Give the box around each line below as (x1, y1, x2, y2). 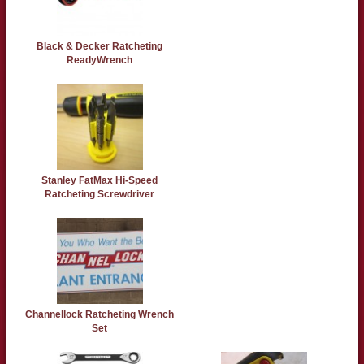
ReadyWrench (67, 54, 133, 66)
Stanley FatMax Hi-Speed (41, 174, 158, 186)
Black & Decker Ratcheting (37, 40, 163, 52)
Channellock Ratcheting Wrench (25, 308, 175, 320)
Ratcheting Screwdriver (45, 188, 155, 200)
